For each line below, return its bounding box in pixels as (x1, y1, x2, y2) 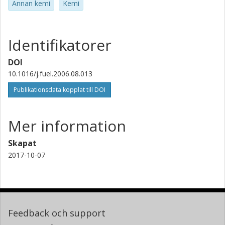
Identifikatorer (8, 34, 111, 55)
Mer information (8, 115, 126, 136)
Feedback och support (8, 206, 105, 219)
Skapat (8, 137, 37, 149)
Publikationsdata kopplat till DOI (14, 85, 105, 94)
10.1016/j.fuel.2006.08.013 (8, 68, 92, 78)
